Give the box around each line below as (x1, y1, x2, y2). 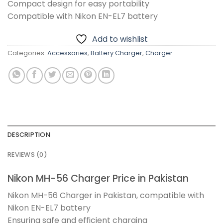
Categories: (7, 48, 47, 57)
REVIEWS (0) (7, 150, 47, 159)
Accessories (47, 48, 88, 57)
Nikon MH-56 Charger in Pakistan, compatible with (7, 190, 204, 202)
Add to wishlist (92, 33, 148, 45)
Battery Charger (91, 48, 142, 57)
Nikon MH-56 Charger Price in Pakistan (7, 171, 189, 185)
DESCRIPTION (7, 130, 50, 139)
